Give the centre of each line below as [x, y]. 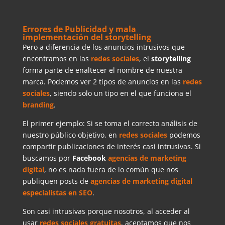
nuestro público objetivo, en [71, 135]
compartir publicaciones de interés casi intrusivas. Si [111, 146]
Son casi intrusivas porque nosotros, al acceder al [106, 211]
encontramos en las [57, 58]
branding [38, 104]
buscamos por [47, 158]
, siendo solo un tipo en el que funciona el [120, 93]
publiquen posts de [56, 181]
